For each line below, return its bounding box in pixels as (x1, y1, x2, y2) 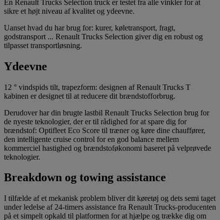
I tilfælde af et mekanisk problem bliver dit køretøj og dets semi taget (4, 194, 216, 203)
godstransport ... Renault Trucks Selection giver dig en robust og (4, 32, 203, 41)
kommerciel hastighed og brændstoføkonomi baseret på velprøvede (4, 143, 211, 152)
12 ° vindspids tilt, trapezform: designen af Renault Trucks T (4, 82, 191, 91)
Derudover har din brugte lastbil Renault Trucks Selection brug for (4, 108, 209, 117)
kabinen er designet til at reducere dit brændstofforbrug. (4, 91, 175, 100)
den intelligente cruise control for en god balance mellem (4, 135, 179, 143)
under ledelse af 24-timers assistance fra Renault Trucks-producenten (4, 203, 216, 212)
